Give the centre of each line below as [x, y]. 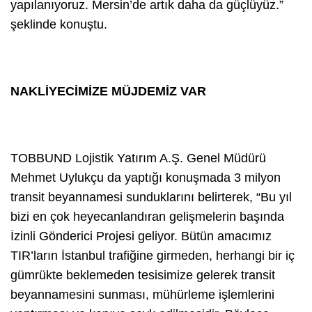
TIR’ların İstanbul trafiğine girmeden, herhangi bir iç [153, 255]
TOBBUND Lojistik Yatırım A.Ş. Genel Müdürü [138, 158]
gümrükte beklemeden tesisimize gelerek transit [143, 275]
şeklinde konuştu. [59, 24]
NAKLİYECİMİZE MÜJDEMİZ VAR [108, 91]
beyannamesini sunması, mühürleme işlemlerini [142, 294]
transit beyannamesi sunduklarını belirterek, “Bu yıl [151, 197]
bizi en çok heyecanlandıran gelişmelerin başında [147, 216]
